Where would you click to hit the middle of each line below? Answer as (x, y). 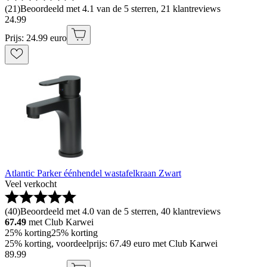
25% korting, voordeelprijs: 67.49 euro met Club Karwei (111, 244)
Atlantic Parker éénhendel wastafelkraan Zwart (93, 173)
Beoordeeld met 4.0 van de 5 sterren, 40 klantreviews (120, 212)
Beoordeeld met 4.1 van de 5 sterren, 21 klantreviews (120, 9)
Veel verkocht (31, 184)
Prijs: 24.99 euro (36, 38)
